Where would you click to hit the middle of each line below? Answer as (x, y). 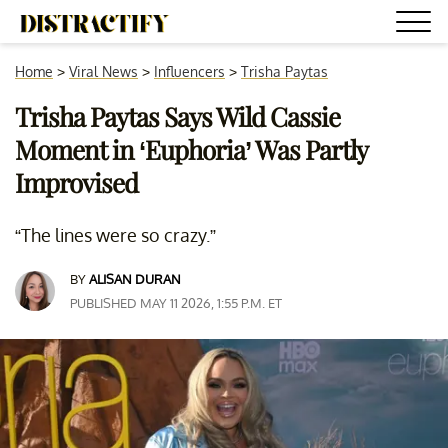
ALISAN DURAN (135, 279)
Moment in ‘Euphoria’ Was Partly (191, 149)
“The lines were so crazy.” (115, 235)
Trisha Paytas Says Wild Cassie (177, 116)
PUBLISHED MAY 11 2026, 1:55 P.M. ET (176, 303)
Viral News (103, 71)
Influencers (189, 71)
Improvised (76, 182)
